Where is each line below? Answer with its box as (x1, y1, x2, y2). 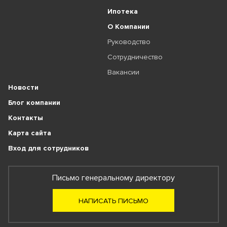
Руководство (107, 37, 150, 46)
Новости (8, 83, 39, 92)
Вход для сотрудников (8, 144, 89, 153)
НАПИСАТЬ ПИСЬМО (79, 197, 148, 205)
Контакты (8, 113, 43, 122)
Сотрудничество (107, 53, 163, 61)
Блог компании (8, 98, 60, 107)
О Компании (107, 22, 149, 31)
